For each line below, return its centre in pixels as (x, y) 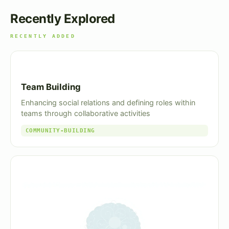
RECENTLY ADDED (43, 36)
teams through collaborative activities (86, 113)
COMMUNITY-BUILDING (60, 130)
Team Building (51, 87)
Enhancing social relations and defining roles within (108, 103)
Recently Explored (63, 18)
